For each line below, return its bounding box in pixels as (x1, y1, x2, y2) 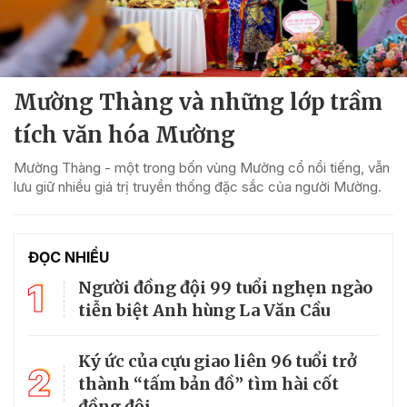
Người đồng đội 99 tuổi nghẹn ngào (78, 276, 372, 298)
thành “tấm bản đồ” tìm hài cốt (78, 372, 339, 394)
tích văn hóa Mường (14, 120, 235, 149)
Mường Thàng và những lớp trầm (14, 87, 382, 116)
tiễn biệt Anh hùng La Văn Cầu (78, 299, 330, 321)
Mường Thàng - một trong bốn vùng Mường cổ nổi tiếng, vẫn (14, 158, 390, 176)
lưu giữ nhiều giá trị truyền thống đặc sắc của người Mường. (14, 177, 382, 195)
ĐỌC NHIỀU (28, 247, 109, 266)
